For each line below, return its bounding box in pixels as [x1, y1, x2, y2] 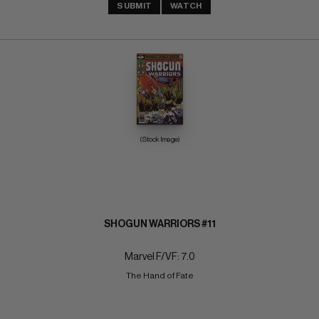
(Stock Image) [139, 135, 180, 143]
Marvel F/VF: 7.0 [124, 251, 195, 262]
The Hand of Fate [125, 271, 194, 280]
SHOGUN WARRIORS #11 [103, 219, 216, 229]
